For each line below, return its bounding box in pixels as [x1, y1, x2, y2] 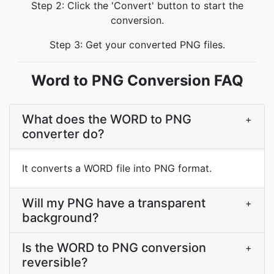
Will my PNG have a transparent [22, 196, 206, 210]
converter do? [22, 127, 105, 141]
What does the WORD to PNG [22, 112, 191, 127]
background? [22, 210, 99, 225]
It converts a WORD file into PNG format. [22, 162, 212, 174]
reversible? [22, 255, 88, 270]
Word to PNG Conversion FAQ [31, 72, 243, 89]
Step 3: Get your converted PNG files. [49, 39, 225, 51]
